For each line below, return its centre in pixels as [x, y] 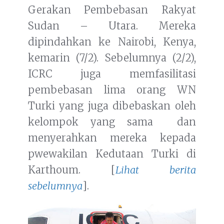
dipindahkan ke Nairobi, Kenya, [112, 42]
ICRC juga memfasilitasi [112, 74]
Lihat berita [156, 170]
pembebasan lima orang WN [112, 90]
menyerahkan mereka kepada [112, 138]
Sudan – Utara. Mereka [112, 26]
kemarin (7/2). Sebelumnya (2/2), [112, 58]
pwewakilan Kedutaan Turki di [112, 154]
